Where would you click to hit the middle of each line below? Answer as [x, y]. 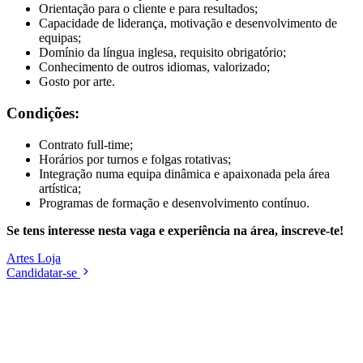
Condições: [43, 113]
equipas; [60, 38]
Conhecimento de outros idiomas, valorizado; [154, 67]
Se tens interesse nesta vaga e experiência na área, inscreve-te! [175, 230]
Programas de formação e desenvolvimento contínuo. [174, 203]
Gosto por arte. [77, 82]
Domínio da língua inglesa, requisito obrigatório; [162, 53]
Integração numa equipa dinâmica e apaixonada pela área [184, 173]
